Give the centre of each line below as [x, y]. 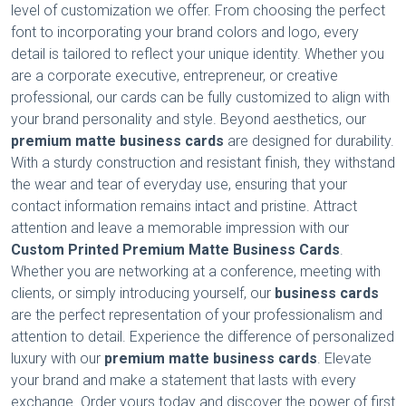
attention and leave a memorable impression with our [180, 228]
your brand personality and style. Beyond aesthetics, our [188, 120]
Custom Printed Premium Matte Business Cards [175, 250]
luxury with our [58, 359]
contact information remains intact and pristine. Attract [184, 207]
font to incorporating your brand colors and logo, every [185, 33]
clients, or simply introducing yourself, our [143, 294]
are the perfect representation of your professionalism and [197, 315]
